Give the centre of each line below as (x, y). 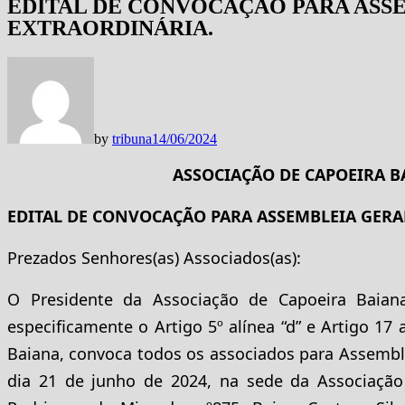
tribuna (132, 138)
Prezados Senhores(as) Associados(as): (154, 257)
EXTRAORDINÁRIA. (110, 28)
